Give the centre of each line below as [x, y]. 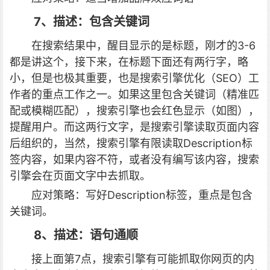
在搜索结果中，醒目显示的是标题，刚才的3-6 [143, 46]
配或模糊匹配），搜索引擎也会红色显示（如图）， [134, 111]
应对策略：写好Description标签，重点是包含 [142, 195]
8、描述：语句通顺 [86, 235]
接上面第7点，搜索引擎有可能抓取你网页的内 [143, 259]
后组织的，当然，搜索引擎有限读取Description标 [131, 143]
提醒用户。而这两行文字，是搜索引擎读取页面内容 [134, 127]
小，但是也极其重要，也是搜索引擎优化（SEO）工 [134, 78]
